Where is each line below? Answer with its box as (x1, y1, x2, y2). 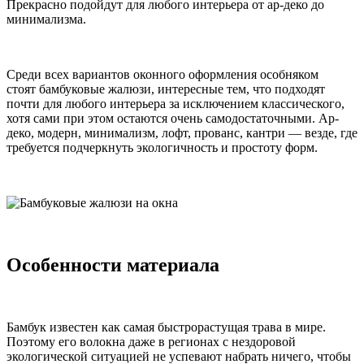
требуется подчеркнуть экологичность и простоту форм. (6, 140, 318, 154)
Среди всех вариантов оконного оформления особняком (6, 67, 318, 81)
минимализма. (6, 11, 86, 26)
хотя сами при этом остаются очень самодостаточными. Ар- (6, 110, 339, 125)
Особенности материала (6, 253, 219, 275)
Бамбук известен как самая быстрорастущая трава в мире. (6, 319, 326, 334)
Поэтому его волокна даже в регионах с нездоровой (6, 334, 296, 349)
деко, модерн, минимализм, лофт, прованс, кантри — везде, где (6, 125, 357, 140)
